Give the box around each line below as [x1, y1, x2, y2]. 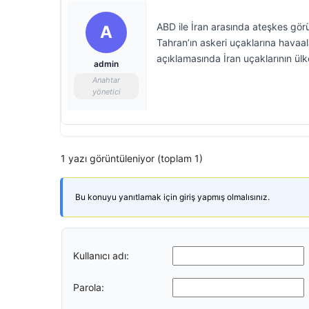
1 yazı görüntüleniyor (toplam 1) [61, 152, 203, 164]
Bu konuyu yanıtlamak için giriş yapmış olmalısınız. [75, 192, 270, 202]
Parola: [73, 281, 104, 293]
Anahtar [92, 75, 120, 85]
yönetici [92, 87, 121, 97]
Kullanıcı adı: [73, 249, 129, 261]
